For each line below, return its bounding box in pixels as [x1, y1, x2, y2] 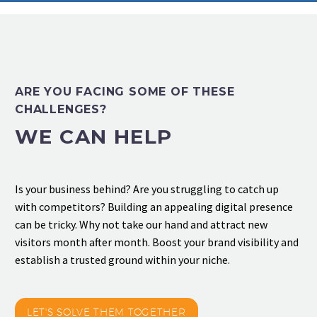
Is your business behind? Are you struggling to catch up [15, 181, 279, 196]
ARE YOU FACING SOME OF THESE [15, 85, 235, 99]
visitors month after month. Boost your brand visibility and [15, 234, 299, 249]
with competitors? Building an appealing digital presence [15, 199, 293, 214]
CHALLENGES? [15, 103, 107, 117]
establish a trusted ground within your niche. [15, 252, 230, 267]
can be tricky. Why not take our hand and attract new [15, 217, 267, 231]
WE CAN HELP [15, 124, 173, 149]
